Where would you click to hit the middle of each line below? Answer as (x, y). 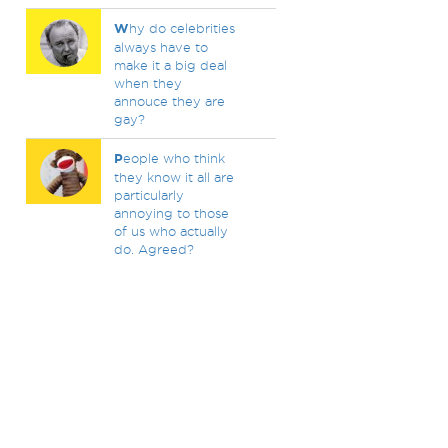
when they (147, 83)
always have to (160, 47)
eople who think (173, 158)
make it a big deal (170, 65)
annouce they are (169, 101)
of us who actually (170, 231)
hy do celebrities (181, 28)
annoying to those (171, 213)
